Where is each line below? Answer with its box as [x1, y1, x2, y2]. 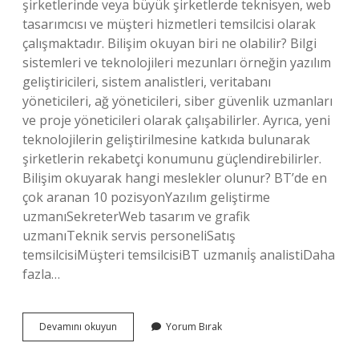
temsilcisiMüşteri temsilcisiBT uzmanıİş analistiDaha [22, 246, 335, 264]
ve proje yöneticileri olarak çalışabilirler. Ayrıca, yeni [22, 111, 330, 129]
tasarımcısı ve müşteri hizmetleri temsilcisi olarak [22, 15, 316, 33]
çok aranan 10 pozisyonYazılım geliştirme [22, 188, 270, 206]
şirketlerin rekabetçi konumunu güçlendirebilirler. [22, 150, 321, 167]
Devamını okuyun [39, 320, 117, 333]
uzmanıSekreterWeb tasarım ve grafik [22, 208, 250, 225]
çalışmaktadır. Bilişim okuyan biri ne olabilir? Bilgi [22, 34, 317, 52]
